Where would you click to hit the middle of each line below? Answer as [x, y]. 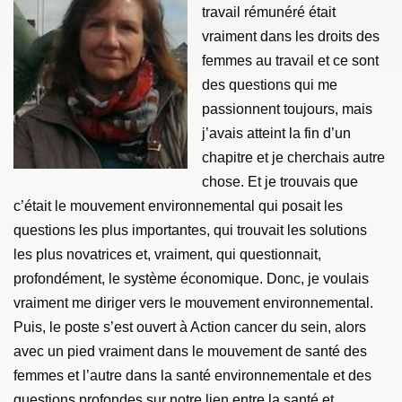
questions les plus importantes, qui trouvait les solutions [191, 231]
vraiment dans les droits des [291, 37]
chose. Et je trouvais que [280, 182]
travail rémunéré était [269, 13]
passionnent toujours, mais [288, 109]
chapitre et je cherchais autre [294, 158]
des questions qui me [270, 85]
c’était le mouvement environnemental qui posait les [179, 206]
